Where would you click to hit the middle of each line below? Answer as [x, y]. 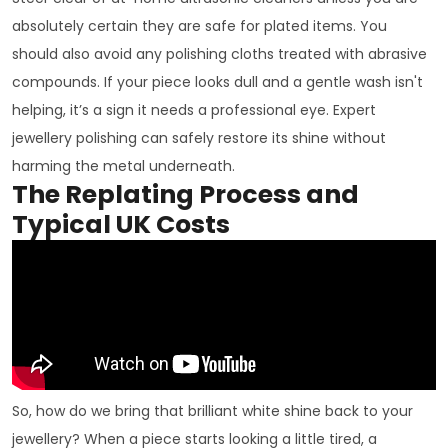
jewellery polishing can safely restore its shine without [199, 137]
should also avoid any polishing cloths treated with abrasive [219, 53]
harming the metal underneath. [123, 165]
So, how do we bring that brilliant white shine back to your [212, 410]
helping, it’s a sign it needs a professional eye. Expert [194, 109]
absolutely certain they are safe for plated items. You [199, 25]
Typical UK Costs [121, 224]
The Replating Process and [185, 194]
